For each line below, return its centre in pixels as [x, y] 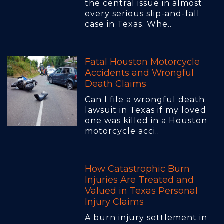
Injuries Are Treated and [139, 180]
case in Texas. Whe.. [128, 24]
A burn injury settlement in [146, 218]
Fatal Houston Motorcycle [142, 62]
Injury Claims [114, 202]
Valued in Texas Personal [141, 191]
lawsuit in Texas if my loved [146, 110]
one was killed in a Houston [146, 121]
